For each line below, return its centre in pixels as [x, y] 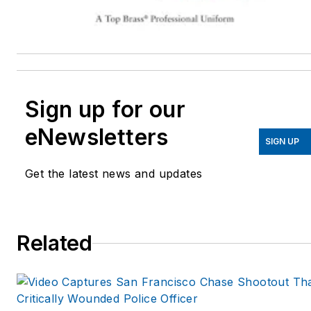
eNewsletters [97, 137]
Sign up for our [105, 110]
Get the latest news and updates [114, 174]
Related [54, 243]
